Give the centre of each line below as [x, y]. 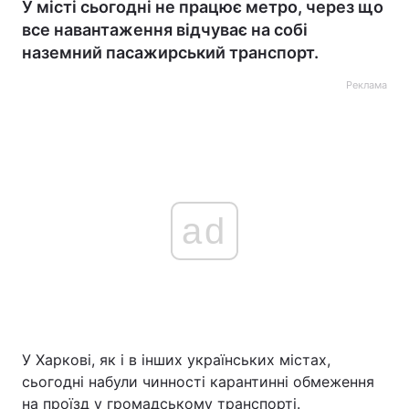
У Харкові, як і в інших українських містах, [176, 360]
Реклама [367, 85]
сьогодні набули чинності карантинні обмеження [198, 382]
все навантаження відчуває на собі [165, 30]
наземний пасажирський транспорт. [170, 52]
